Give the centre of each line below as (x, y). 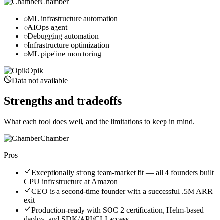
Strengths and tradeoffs (63, 101)
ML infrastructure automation (73, 18)
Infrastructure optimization (68, 45)
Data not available (40, 80)
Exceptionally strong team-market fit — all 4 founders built (123, 173)
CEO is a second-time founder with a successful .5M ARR (122, 192)
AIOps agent (47, 27)
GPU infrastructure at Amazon (71, 182)
